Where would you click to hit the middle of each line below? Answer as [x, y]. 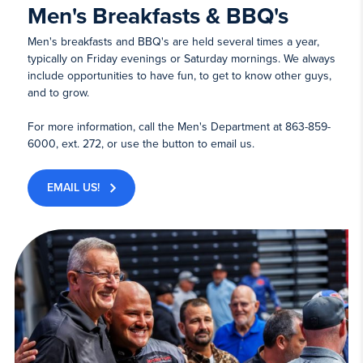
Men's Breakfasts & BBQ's [158, 17]
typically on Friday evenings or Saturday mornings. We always [181, 59]
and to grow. [58, 93]
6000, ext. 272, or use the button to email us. [141, 144]
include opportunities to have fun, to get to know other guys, [179, 76]
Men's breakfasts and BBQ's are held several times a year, [173, 42]
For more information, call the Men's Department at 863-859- [179, 127]
